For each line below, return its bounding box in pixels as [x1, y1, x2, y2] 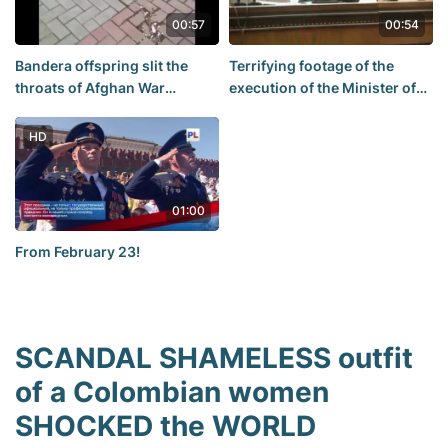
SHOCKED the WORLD [15, 409, 316, 444]
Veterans [15, 100, 76, 118]
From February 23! [15, 243, 140, 261]
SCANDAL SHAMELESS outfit [15, 341, 413, 376]
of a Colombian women [15, 375, 329, 410]
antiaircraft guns [229, 100, 343, 118]
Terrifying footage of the [229, 56, 394, 74]
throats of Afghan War [15, 78, 165, 96]
